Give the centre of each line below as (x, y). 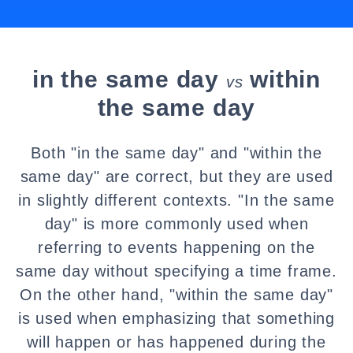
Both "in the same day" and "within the (176, 153)
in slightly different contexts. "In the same (176, 200)
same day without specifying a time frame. (176, 271)
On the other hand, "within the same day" (176, 295)
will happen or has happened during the (176, 342)
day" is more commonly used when (176, 224)
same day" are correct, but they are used (176, 176)
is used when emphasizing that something (176, 318)
